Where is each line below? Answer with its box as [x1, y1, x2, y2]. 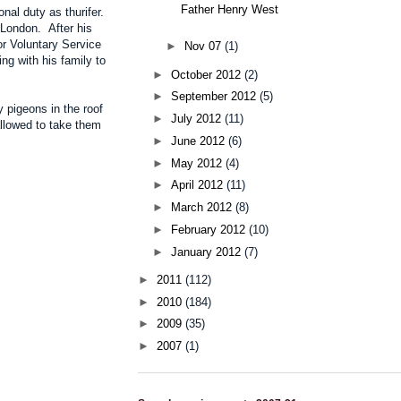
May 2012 [170, 156, 226, 170]
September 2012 [170, 90, 260, 104]
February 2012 [170, 222, 249, 236]
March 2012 [170, 200, 235, 215]
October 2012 [170, 67, 244, 81]
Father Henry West [181, 3, 279, 17]
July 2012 [170, 112, 225, 126]
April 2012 [170, 178, 226, 192]
